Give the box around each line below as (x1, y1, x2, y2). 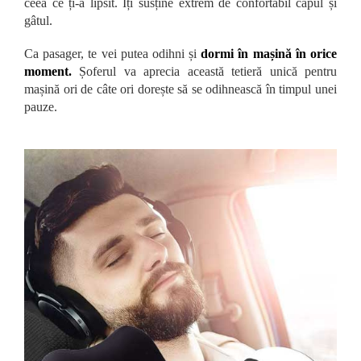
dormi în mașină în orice (201, 46, 338, 60)
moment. (24, 64, 72, 78)
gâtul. (24, 13, 52, 27)
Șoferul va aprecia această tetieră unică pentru (72, 64, 337, 78)
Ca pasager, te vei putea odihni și (24, 46, 201, 60)
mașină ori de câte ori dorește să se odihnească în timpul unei (24, 81, 337, 96)
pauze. (24, 99, 57, 114)
